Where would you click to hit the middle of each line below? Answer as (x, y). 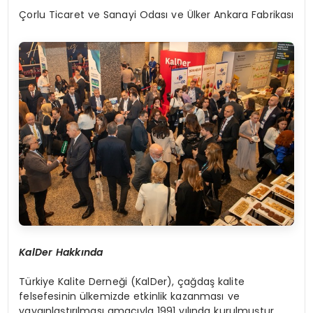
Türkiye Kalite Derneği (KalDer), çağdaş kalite (132, 281)
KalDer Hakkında (61, 252)
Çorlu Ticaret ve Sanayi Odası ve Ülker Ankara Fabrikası (156, 15)
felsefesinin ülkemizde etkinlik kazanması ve (129, 296)
